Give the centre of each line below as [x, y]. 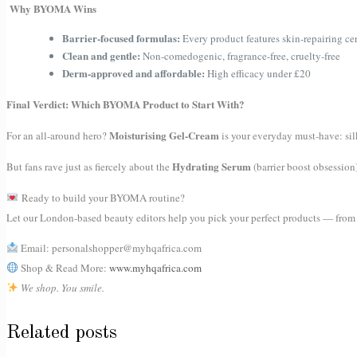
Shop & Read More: [63, 268]
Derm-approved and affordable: [133, 73]
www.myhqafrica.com [155, 268]
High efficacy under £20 [258, 74]
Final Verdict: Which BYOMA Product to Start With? [126, 104]
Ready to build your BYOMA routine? [103, 198]
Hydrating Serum [212, 167]
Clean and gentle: [101, 56]
